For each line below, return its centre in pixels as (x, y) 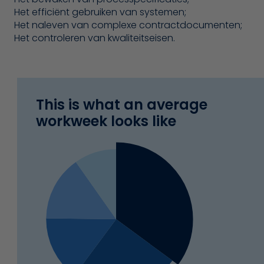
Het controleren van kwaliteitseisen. (95, 38)
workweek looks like (106, 121)
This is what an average (121, 105)
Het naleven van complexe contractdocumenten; (128, 25)
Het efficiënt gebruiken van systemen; (100, 12)
